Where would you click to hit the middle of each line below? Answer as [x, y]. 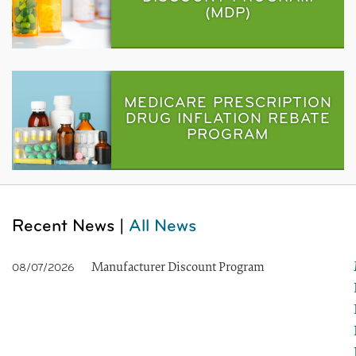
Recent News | [70, 226]
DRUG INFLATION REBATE [228, 119]
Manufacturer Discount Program [178, 267]
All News [163, 226]
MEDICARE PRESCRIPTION [228, 103]
